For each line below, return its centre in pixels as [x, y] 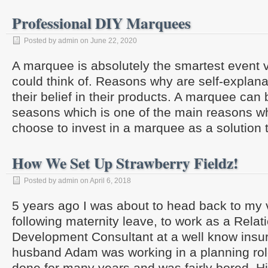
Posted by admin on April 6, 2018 [77, 181]
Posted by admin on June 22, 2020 [80, 41]
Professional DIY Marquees [101, 23]
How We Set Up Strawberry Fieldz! [125, 163]
